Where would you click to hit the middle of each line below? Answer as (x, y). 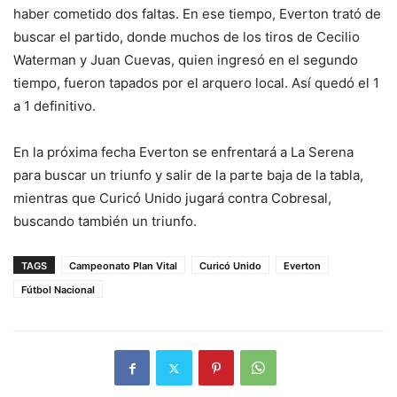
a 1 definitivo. (54, 106)
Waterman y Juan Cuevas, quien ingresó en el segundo (186, 60)
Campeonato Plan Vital (123, 266)
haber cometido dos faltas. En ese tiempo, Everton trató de (197, 14)
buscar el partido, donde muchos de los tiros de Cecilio (187, 37)
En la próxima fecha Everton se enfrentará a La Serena (183, 152)
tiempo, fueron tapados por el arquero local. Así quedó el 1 (196, 83)
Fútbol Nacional (58, 290)
